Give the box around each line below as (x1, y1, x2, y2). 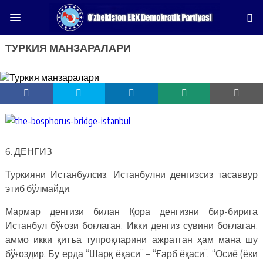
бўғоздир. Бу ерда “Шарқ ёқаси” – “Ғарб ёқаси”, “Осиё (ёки (5, 247, 258, 259)
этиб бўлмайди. (5, 182, 71, 194)
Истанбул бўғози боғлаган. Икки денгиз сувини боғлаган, (5, 219, 258, 231)
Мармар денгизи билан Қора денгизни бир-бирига (5, 205, 258, 217)
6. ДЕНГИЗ (5, 145, 52, 157)
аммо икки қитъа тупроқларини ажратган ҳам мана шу (5, 233, 258, 245)
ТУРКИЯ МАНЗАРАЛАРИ (5, 40, 131, 54)
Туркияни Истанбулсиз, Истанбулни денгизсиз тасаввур (5, 168, 258, 180)
